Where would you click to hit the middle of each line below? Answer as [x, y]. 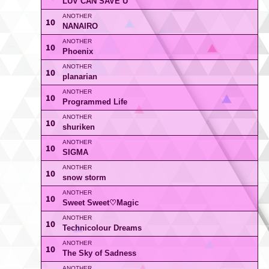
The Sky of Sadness [99, 253]
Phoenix [77, 51]
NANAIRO [80, 26]
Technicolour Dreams [102, 228]
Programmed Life [95, 102]
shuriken [78, 127]
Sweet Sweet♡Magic [100, 203]
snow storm [84, 177]
